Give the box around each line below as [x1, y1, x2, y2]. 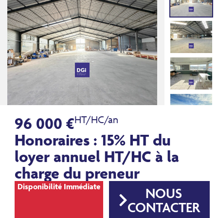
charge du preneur [15, 163, 140, 182]
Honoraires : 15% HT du [15, 130, 171, 149]
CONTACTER [127, 199, 200, 216]
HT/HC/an [74, 113, 118, 126]
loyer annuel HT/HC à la [15, 146, 179, 166]
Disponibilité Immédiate [18, 182, 100, 191]
